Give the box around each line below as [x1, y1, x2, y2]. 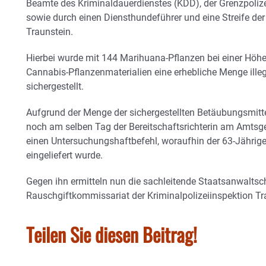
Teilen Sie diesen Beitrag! [26, 220, 197, 249]
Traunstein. [26, 26, 73, 38]
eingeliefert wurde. [26, 150, 103, 161]
